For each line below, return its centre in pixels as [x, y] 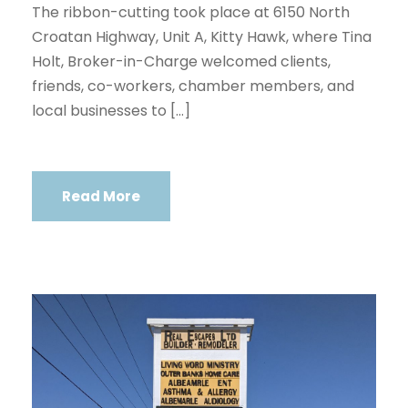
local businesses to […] [111, 110]
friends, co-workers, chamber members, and [193, 86]
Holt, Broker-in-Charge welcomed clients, [181, 61]
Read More [101, 196]
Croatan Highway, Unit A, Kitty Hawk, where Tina [202, 36]
